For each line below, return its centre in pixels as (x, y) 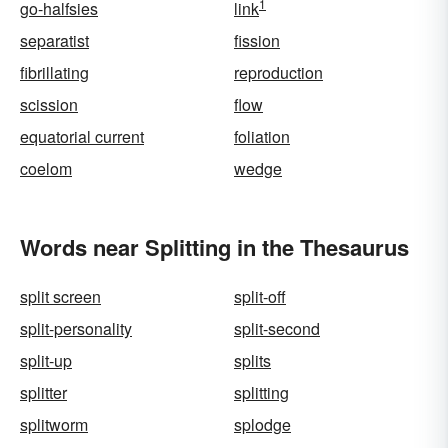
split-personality (76, 328)
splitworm (54, 424)
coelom (46, 168)
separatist (54, 40)
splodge (262, 424)
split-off (260, 296)
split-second (277, 328)
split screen (60, 296)
